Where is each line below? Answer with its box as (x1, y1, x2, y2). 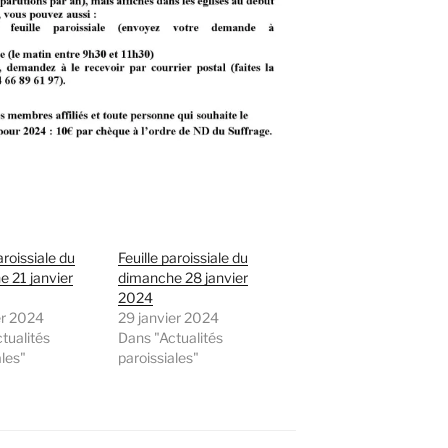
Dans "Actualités (118, 329, 224, 347)
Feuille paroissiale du (118, 249, 249, 267)
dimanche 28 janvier (118, 269, 249, 287)
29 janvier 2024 (118, 309, 220, 327)
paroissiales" (118, 349, 200, 367)
